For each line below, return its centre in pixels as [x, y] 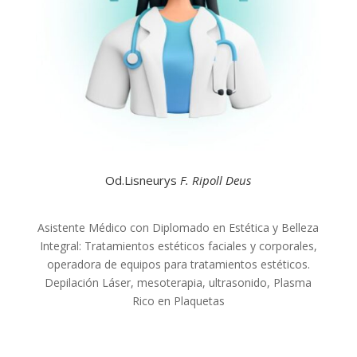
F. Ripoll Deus [214, 180]
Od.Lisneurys [141, 180]
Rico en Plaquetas [178, 300]
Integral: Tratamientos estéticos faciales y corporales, [178, 245]
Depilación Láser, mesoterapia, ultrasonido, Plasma [178, 282]
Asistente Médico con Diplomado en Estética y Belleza [178, 227]
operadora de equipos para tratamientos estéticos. [178, 264]
